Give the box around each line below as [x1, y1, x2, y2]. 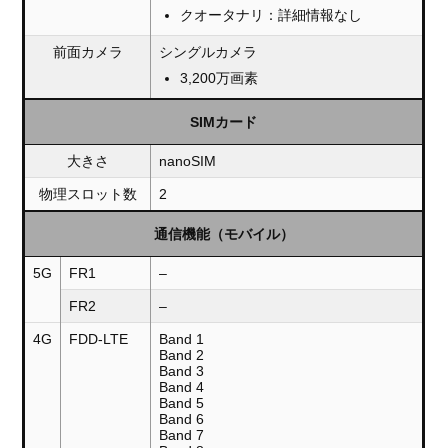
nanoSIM [159, 153, 217, 170]
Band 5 [159, 395, 205, 412]
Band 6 [159, 411, 205, 428]
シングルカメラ [159, 44, 258, 61]
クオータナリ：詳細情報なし [180, 7, 363, 24]
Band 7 [159, 427, 205, 444]
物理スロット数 [38, 186, 137, 203]
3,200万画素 [180, 70, 259, 87]
